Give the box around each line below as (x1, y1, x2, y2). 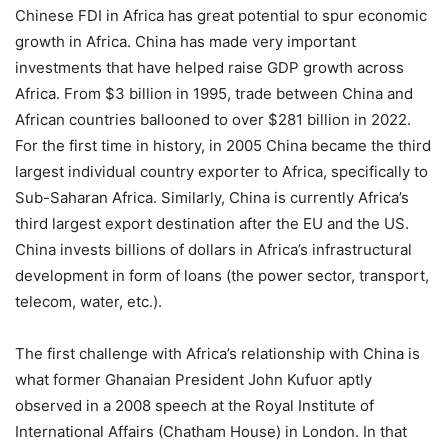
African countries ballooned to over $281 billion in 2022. (15, 110, 411, 130)
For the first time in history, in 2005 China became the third (15, 136, 431, 156)
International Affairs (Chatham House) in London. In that (15, 422, 407, 442)
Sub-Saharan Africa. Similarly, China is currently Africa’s (15, 188, 409, 208)
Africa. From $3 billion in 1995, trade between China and (15, 84, 413, 104)
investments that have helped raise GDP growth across (15, 58, 404, 78)
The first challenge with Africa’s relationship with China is (15, 344, 420, 364)
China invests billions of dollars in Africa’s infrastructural (15, 240, 412, 260)
